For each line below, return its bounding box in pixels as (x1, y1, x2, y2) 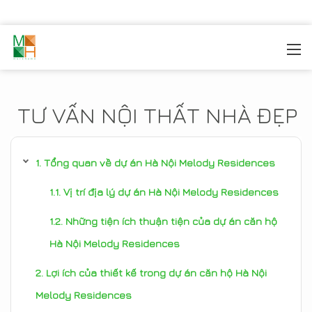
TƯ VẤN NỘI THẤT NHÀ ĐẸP (17, 102, 297, 128)
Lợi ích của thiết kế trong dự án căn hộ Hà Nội (46, 267, 267, 279)
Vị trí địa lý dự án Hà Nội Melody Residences (63, 186, 279, 198)
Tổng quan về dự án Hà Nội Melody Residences (44, 157, 275, 169)
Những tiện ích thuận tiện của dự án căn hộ (65, 215, 277, 227)
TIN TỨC (109, 44, 144, 56)
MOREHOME (40, 44, 97, 56)
